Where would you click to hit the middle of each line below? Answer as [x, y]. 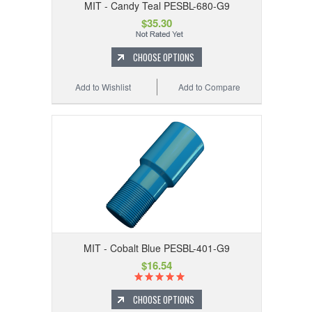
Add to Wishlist [103, 87]
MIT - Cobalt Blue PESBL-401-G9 [157, 248]
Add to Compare [210, 87]
